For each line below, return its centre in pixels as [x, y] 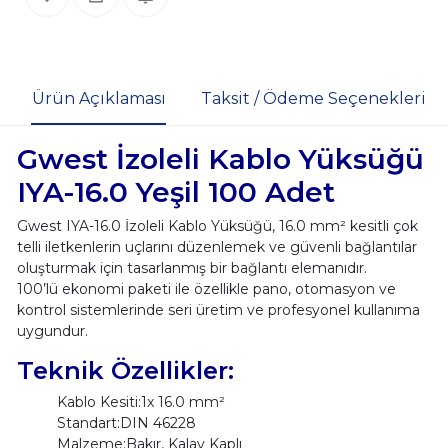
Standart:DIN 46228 [126, 422]
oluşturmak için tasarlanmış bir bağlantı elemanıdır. [191, 267]
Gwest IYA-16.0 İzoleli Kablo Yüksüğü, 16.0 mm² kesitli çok [217, 225]
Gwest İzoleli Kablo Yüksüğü [220, 158]
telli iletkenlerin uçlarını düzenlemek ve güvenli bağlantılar [216, 246]
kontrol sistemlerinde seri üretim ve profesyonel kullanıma [218, 309]
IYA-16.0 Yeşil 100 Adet [175, 191]
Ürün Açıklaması [98, 99]
